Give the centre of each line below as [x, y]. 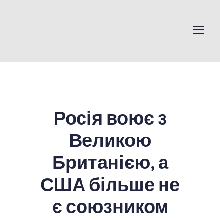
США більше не [110, 184]
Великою [110, 140]
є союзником [110, 206]
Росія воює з [110, 118]
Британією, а [110, 162]
